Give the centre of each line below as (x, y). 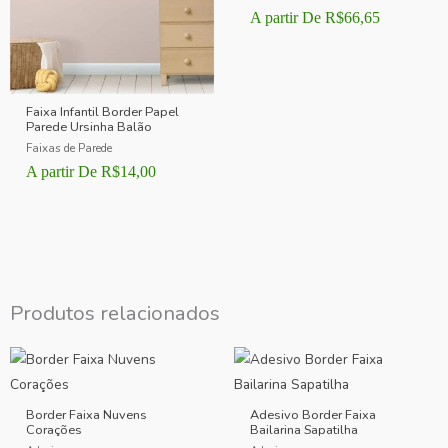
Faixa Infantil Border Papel (103, 111)
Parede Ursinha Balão (89, 126)
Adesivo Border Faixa (313, 414)
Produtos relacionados (115, 313)
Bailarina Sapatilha (304, 429)
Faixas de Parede (69, 148)
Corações (54, 429)
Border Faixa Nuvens (87, 414)
